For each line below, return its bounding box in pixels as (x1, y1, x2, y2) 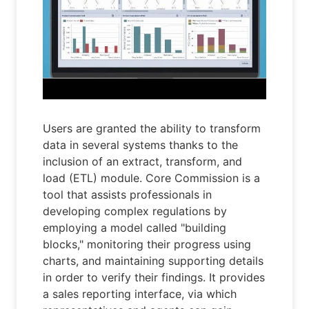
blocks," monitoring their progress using (43, 237, 252, 252)
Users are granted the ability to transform (43, 121, 261, 136)
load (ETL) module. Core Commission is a (43, 171, 261, 186)
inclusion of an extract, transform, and (43, 154, 243, 169)
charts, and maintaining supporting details (43, 254, 264, 268)
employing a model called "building (43, 221, 227, 235)
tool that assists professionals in (43, 188, 212, 202)
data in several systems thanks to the (43, 138, 239, 152)
